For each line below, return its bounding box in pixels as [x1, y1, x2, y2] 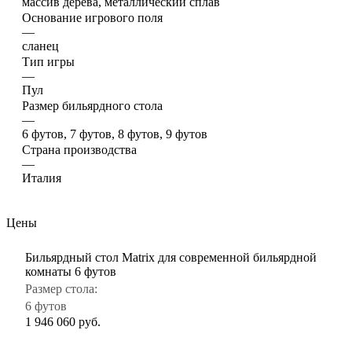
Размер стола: [25, 281, 97, 295]
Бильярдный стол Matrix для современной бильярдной [25, 250, 317, 264]
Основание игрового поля [22, 10, 163, 24]
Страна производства [22, 142, 137, 156]
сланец [22, 38, 59, 53]
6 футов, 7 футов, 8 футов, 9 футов [22, 126, 207, 141]
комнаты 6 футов [25, 264, 116, 278]
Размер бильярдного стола [22, 98, 163, 112]
